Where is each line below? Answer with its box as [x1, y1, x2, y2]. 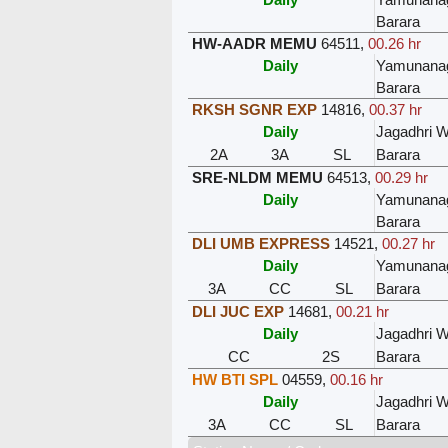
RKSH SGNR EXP [191, 100, 317, 118]
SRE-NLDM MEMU [191, 168, 323, 186]
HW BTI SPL [191, 370, 278, 388]
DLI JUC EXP [191, 302, 284, 320]
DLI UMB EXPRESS [191, 234, 330, 252]
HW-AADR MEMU [191, 34, 317, 52]
